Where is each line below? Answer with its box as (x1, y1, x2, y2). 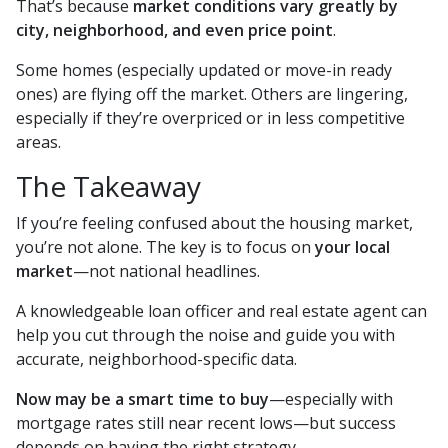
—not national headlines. (73, 260, 260, 283)
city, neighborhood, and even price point (16, 19, 333, 42)
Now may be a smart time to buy (16, 388, 269, 411)
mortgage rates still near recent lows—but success (16, 412, 396, 435)
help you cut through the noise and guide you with (16, 324, 395, 347)
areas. (16, 131, 61, 154)
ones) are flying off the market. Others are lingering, (16, 83, 408, 106)
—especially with (269, 388, 393, 411)
